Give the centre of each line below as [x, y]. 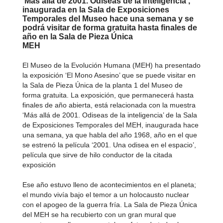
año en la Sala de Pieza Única [77, 37]
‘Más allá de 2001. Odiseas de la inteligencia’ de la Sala [110, 115]
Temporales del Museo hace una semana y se [108, 19]
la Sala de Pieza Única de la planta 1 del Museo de [102, 85]
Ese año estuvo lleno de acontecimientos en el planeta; [109, 185]
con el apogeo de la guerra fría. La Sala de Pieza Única [110, 205]
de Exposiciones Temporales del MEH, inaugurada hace [110, 125]
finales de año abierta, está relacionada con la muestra [109, 105]
